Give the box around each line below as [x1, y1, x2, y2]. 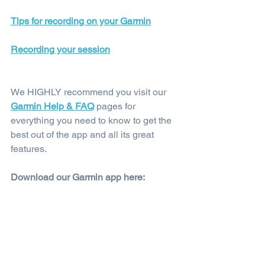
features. [11, 143, 47, 154]
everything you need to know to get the [11, 114, 174, 126]
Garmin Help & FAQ [11, 100, 94, 112]
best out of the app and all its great [11, 128, 156, 140]
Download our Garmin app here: [11, 171, 145, 183]
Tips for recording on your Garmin [11, 15, 151, 27]
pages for [94, 100, 138, 112]
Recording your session [11, 43, 110, 55]
